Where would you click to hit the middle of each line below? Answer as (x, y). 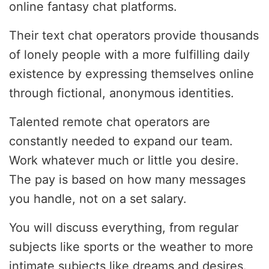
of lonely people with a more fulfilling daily (129, 55)
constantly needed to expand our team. (121, 141)
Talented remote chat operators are (110, 122)
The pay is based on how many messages (127, 180)
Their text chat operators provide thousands (134, 36)
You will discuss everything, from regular (124, 228)
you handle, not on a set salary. (98, 199)
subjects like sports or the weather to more (131, 247)
